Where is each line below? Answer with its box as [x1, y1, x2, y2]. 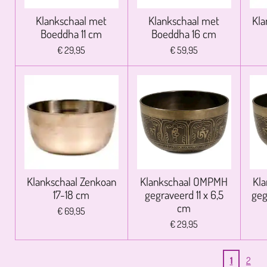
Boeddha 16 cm [151, 26, 217, 42]
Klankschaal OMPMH [140, 174, 228, 190]
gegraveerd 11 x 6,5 [144, 187, 223, 203]
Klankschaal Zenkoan [26, 174, 116, 190]
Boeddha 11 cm [41, 26, 103, 42]
